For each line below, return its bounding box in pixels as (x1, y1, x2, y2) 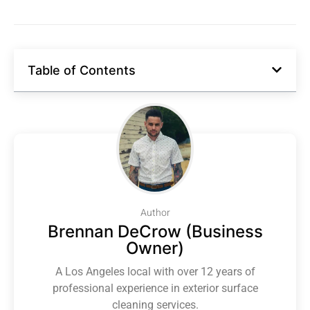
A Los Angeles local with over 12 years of (55, 265, 255, 278)
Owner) (126, 238, 184, 258)
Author (140, 206, 170, 220)
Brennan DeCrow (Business (47, 221, 263, 241)
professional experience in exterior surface (52, 282, 258, 295)
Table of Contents (28, 62, 136, 77)
